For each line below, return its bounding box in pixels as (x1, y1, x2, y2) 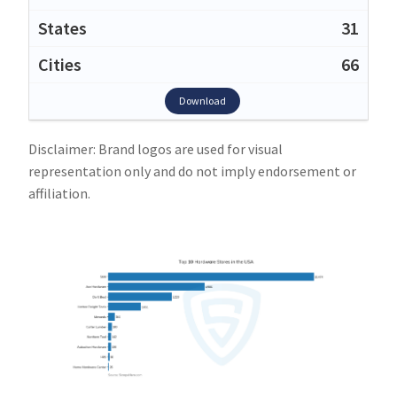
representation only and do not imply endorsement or (28, 162, 356, 180)
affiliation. (28, 184, 90, 202)
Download (178, 94, 226, 107)
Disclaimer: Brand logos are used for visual (28, 140, 283, 158)
